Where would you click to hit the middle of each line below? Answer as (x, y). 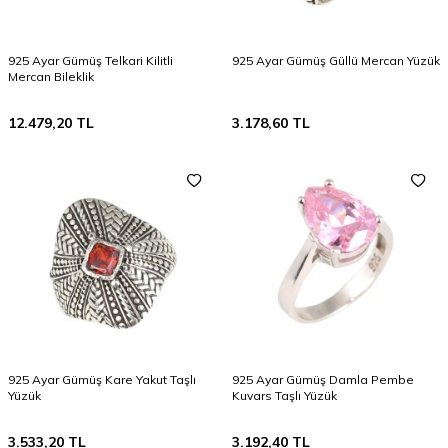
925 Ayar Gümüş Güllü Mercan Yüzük (336, 60)
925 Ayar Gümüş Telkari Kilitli (90, 60)
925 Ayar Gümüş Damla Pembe (323, 379)
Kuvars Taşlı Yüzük (284, 395)
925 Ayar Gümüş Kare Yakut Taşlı (102, 379)
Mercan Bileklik (51, 76)
